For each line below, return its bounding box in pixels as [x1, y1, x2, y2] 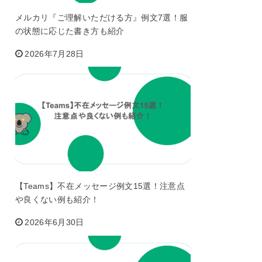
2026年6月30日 [25, 218, 84, 227]
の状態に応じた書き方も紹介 [15, 26, 125, 36]
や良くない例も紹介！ [15, 195, 99, 205]
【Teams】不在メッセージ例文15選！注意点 [15, 181, 185, 191]
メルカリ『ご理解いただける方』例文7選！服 [15, 12, 188, 22]
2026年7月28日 [25, 49, 84, 58]
